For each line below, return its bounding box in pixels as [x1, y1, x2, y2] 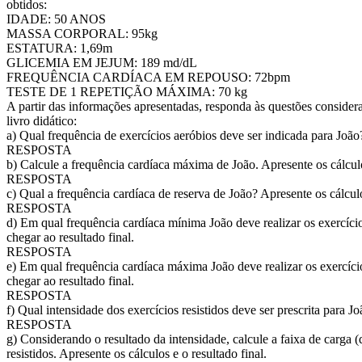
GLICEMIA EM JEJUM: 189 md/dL [6, 56, 197, 69]
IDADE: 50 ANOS [6, 12, 106, 26]
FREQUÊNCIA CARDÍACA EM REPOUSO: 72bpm [6, 70, 290, 84]
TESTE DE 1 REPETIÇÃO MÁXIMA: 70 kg [6, 85, 247, 99]
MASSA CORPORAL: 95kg [6, 27, 158, 40]
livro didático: [6, 114, 77, 128]
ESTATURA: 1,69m [6, 41, 112, 55]
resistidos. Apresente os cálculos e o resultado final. [6, 347, 267, 360]
